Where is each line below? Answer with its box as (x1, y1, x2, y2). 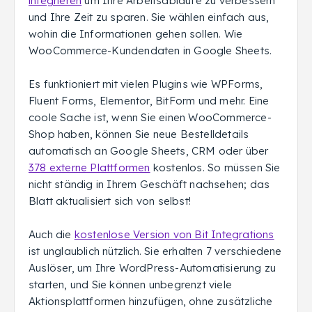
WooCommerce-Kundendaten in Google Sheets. (29, 44, 272, 57)
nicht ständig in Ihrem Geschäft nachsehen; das (29, 178, 270, 191)
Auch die (29, 228, 75, 241)
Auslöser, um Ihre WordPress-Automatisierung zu (29, 261, 276, 274)
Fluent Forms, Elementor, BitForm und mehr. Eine (29, 94, 270, 107)
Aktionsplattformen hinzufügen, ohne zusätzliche (29, 295, 273, 308)
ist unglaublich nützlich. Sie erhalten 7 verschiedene (29, 244, 282, 258)
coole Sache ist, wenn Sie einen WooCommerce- (29, 111, 272, 124)
